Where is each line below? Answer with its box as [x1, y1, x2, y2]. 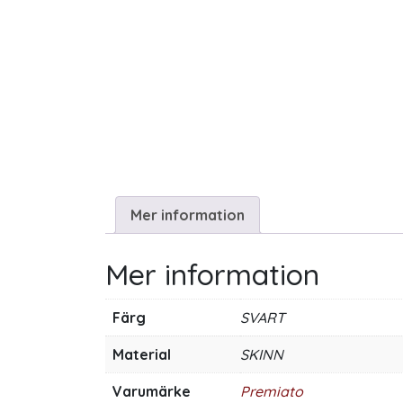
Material [112, 345, 171, 364]
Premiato [240, 382, 303, 401]
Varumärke [112, 382, 191, 401]
